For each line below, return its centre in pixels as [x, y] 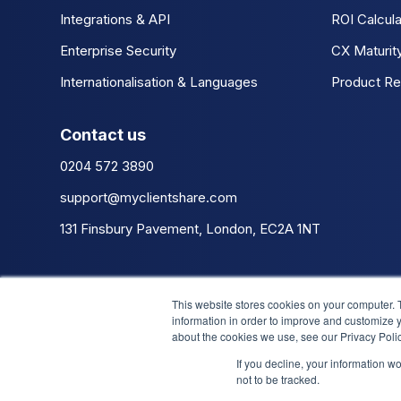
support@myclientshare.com [149, 198]
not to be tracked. [278, 379]
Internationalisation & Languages [159, 82]
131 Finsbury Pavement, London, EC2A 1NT [190, 229]
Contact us [103, 135]
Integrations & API [115, 20]
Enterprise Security [118, 51]
